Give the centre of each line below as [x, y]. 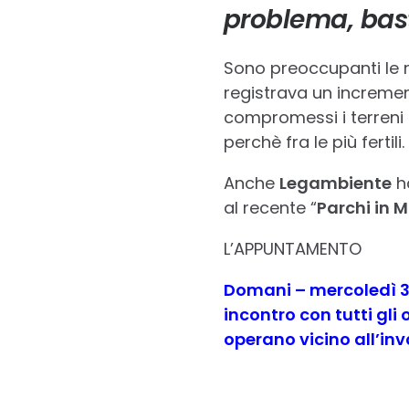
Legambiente [335, 183]
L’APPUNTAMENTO [292, 249]
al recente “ [270, 208]
